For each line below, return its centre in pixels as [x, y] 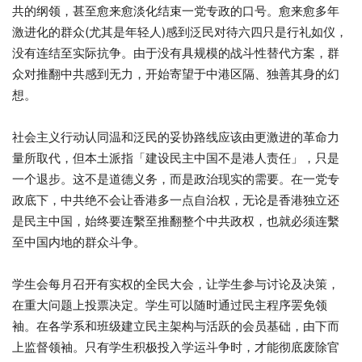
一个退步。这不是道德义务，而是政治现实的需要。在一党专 [176, 179]
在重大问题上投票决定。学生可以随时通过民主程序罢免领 [170, 305]
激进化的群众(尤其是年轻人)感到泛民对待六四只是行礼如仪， [180, 32]
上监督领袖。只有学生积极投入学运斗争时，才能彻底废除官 [176, 347]
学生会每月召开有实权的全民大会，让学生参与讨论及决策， [176, 284]
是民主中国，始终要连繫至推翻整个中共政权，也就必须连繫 [176, 221]
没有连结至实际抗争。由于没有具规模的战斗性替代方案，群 [176, 53]
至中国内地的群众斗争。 [79, 242]
